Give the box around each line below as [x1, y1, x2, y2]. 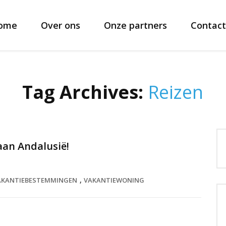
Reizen [148, 80, 204, 104]
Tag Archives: [22, 80, 148, 104]
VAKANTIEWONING [84, 176, 144, 185]
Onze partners [104, 19, 167, 31]
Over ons [41, 19, 80, 31]
